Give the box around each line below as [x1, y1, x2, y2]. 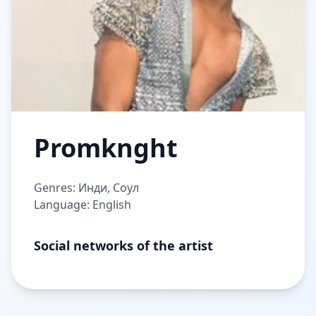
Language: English [34, 197, 131, 212]
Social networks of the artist [34, 237, 213, 254]
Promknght [34, 130, 178, 165]
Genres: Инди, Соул [34, 180, 139, 195]
